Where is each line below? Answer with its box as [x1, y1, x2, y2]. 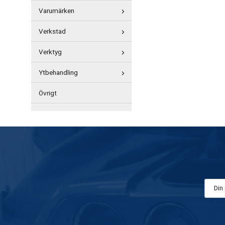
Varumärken [39, 6, 74, 16]
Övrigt [39, 88, 57, 98]
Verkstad [39, 27, 66, 37]
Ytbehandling [39, 68, 78, 78]
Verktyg [39, 47, 62, 57]
